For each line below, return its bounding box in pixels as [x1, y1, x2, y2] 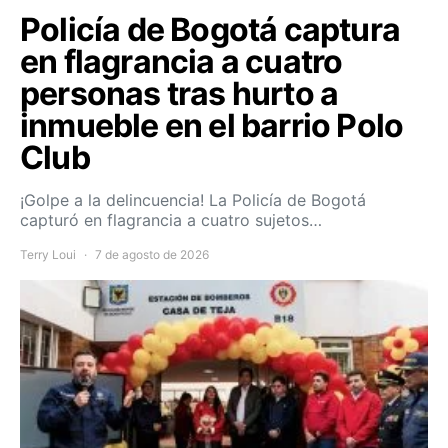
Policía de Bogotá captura [20, 10, 401, 50]
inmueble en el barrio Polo [20, 106, 404, 146]
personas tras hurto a [20, 74, 339, 114]
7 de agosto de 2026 [95, 247, 209, 263]
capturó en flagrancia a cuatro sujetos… [20, 210, 322, 231]
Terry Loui [20, 247, 76, 263]
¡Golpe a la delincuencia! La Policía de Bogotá [20, 190, 366, 211]
